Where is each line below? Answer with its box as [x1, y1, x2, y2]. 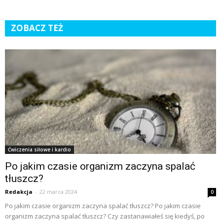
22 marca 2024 [39, 187, 77, 195]
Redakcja [5, 187, 33, 195]
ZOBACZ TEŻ [11, 22, 63, 34]
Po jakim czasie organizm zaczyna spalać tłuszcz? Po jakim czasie [5, 201, 201, 210]
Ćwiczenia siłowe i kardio [8, 146, 71, 153]
